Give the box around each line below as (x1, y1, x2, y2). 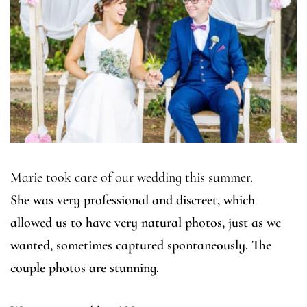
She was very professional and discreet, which (10, 192, 255, 208)
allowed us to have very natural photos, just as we (10, 214, 281, 231)
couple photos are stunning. (10, 260, 159, 276)
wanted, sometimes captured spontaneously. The (10, 237, 271, 254)
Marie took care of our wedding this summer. (10, 169, 253, 186)
